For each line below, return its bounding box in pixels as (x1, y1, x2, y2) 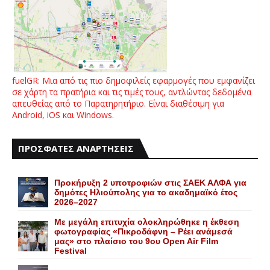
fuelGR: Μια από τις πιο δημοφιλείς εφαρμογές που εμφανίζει (12, 74, 255, 86)
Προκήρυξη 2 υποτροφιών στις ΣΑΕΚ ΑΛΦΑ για (54, 177, 246, 187)
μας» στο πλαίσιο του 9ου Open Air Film (54, 236, 218, 246)
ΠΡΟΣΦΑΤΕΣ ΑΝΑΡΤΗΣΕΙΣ (18, 142, 134, 154)
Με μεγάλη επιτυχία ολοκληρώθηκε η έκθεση (54, 216, 239, 227)
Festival (54, 245, 87, 256)
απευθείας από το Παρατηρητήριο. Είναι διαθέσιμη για (12, 97, 224, 109)
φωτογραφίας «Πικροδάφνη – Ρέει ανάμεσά (54, 226, 233, 236)
